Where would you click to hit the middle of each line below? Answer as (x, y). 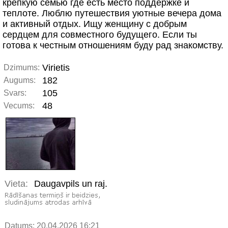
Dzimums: (22, 67)
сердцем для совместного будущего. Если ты (100, 35)
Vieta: (16, 184)
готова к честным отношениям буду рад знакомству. (113, 45)
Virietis (56, 68)
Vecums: (19, 106)
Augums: (20, 80)
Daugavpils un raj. (71, 184)
